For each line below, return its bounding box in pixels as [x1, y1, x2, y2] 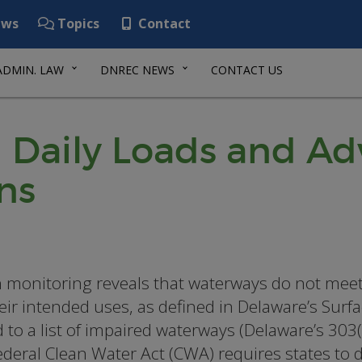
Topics [54, 15, 99, 32]
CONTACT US [211, 62, 283, 78]
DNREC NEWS [100, 62, 175, 78]
